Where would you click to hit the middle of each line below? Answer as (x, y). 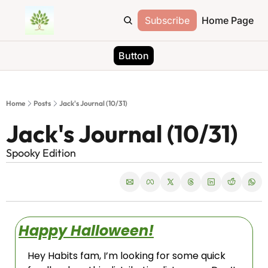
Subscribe (167, 20)
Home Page (228, 20)
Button (134, 56)
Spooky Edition (41, 153)
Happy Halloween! (86, 231)
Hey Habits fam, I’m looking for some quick (127, 256)
